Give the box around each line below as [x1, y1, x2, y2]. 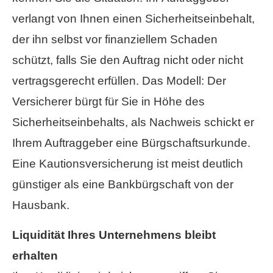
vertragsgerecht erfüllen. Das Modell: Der [12, 74, 226, 87]
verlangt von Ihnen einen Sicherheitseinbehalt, [12, 12, 255, 25]
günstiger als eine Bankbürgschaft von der [12, 178, 233, 191]
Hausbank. [12, 199, 69, 211]
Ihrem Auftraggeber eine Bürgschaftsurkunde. [12, 136, 250, 149]
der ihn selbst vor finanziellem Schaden [12, 33, 218, 46]
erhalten [12, 249, 58, 263]
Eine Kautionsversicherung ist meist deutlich [12, 157, 243, 170]
